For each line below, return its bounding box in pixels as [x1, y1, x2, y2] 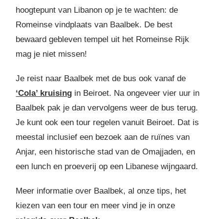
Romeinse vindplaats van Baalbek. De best [16, 20, 173, 30]
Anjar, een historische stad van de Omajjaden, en [16, 147, 196, 157]
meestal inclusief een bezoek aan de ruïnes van [16, 132, 190, 142]
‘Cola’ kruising [16, 88, 72, 98]
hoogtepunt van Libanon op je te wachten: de [16, 5, 178, 15]
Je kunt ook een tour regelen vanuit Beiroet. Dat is [16, 118, 199, 128]
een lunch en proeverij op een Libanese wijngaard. [16, 162, 198, 172]
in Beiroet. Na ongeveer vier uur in [72, 88, 200, 98]
